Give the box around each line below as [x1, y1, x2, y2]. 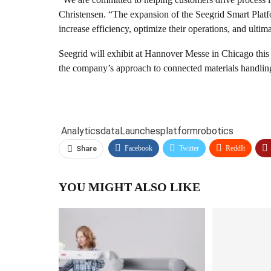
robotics [198, 125, 233, 137]
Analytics [61, 125, 100, 137]
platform [160, 125, 198, 137]
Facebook [125, 143, 152, 152]
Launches [120, 125, 160, 137]
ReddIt [226, 143, 245, 152]
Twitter [179, 143, 199, 152]
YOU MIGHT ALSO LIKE [59, 180, 200, 194]
